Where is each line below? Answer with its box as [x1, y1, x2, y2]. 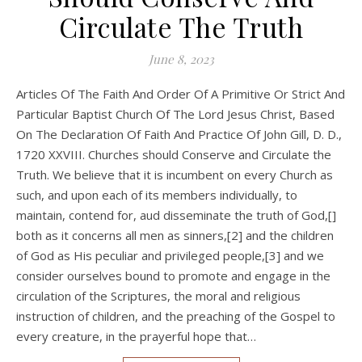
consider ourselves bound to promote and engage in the [16, 267, 330, 284]
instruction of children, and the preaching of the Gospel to [16, 307, 335, 324]
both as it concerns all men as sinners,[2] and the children [16, 226, 334, 243]
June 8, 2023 [148, 50, 214, 67]
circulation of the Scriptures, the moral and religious [16, 287, 301, 304]
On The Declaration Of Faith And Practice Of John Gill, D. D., [16, 125, 342, 142]
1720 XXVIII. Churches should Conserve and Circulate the [16, 145, 331, 162]
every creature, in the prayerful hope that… [16, 327, 256, 344]
